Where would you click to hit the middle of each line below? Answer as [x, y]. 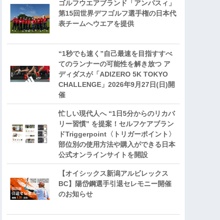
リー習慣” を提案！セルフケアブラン [116, 124]
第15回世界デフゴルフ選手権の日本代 [117, 13]
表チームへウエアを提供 [96, 23]
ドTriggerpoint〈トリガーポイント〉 [117, 134]
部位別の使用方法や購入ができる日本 [117, 144]
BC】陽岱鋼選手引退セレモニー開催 [115, 183]
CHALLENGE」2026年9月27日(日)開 [117, 84]
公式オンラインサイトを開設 [103, 154]
